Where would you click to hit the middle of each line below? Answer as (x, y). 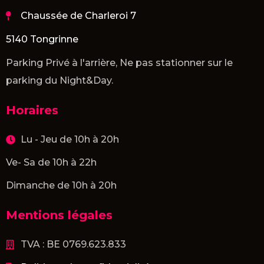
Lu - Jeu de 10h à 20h (70, 139)
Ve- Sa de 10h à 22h (51, 162)
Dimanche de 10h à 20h (61, 185)
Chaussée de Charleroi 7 (78, 15)
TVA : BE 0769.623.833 (73, 244)
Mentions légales (59, 215)
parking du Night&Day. (60, 80)
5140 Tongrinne (42, 39)
